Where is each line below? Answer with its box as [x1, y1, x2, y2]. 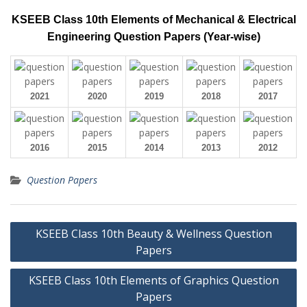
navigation [10, 236, 82, 254]
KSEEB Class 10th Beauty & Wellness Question [35, 226, 272, 241]
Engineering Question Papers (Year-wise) [47, 31, 260, 42]
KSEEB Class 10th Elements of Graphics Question [28, 273, 279, 288]
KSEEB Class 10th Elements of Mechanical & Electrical [11, 14, 296, 25]
